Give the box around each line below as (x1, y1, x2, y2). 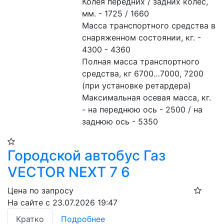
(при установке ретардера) (82, 80, 191, 90)
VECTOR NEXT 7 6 (7, 163, 130, 180)
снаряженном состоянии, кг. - (82, 32, 201, 42)
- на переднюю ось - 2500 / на (82, 104, 203, 114)
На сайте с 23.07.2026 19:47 (7, 197, 117, 207)
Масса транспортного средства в (82, 20, 216, 30)
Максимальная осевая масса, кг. (82, 92, 211, 102)
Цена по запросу (7, 185, 73, 195)
